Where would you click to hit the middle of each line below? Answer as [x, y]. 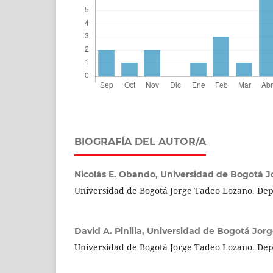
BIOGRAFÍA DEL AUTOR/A [140, 141]
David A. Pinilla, [111, 231]
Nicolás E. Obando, [117, 174]
